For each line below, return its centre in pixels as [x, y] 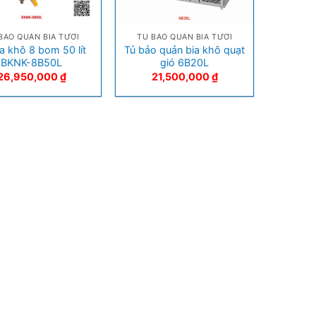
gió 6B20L [185, 63]
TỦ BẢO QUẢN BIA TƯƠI [185, 37]
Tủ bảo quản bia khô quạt [185, 50]
